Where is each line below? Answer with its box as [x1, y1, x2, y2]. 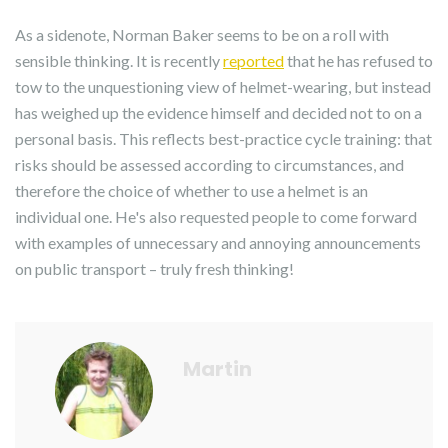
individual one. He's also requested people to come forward [15, 207, 417, 227]
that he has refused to [284, 51, 433, 71]
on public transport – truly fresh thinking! [15, 259, 294, 279]
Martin [183, 355, 252, 384]
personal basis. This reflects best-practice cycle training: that [15, 129, 432, 149]
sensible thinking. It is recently [15, 51, 223, 71]
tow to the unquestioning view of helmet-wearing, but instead [15, 77, 431, 97]
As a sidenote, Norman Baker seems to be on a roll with [15, 25, 389, 45]
